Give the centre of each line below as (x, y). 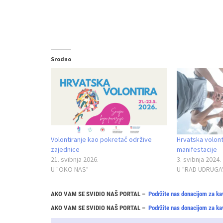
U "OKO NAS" (70, 169)
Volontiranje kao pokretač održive (101, 140)
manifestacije (197, 150)
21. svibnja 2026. (75, 160)
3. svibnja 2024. (199, 160)
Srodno (61, 59)
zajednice (65, 150)
